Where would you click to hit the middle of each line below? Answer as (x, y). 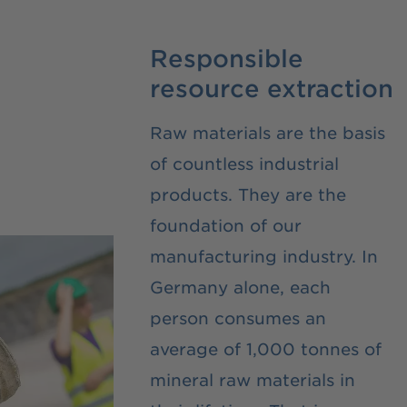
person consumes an (238, 318)
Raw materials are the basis (268, 132)
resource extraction (272, 88)
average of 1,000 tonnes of (266, 348)
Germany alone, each (241, 287)
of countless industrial (245, 163)
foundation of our (226, 225)
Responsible (227, 58)
